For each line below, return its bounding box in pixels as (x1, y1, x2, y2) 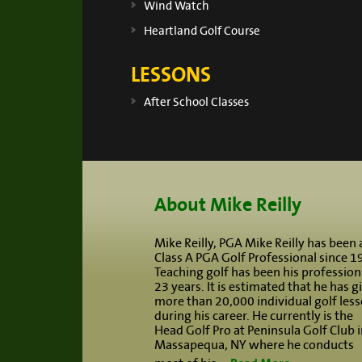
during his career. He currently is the (154, 309, 353, 323)
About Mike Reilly (154, 188, 301, 220)
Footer (82, 158, 179, 198)
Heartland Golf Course (144, 24, 260, 38)
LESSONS (131, 57, 211, 91)
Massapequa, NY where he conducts (154, 338, 354, 352)
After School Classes (144, 95, 249, 109)
